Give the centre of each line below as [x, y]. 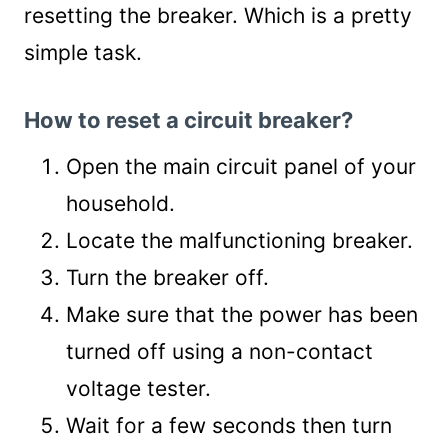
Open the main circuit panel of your [241, 166]
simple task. [83, 52]
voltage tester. [138, 388]
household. [120, 203]
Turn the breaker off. [167, 277]
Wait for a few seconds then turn [229, 425]
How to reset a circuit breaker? [188, 120]
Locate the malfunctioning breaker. [239, 240]
